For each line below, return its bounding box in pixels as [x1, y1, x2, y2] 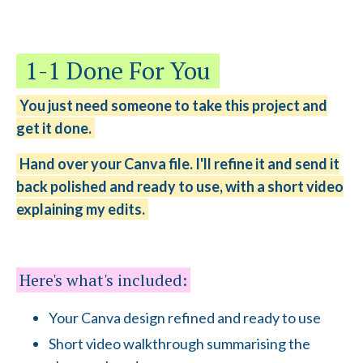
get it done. [16, 119, 92, 138]
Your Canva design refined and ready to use [49, 309, 321, 327]
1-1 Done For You [19, 54, 216, 88]
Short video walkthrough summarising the [49, 334, 310, 352]
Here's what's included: [19, 269, 187, 292]
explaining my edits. [16, 200, 145, 219]
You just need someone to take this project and [19, 96, 327, 115]
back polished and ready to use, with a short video [16, 177, 344, 196]
